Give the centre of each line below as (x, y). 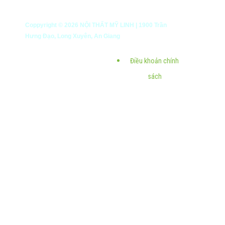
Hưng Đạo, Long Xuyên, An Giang (73, 36)
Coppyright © (45, 25)
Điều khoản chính (155, 61)
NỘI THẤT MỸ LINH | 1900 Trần (123, 25)
